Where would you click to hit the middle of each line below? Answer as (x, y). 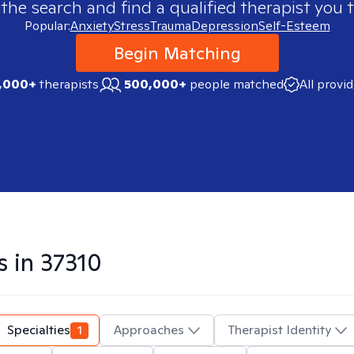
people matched (236, 84)
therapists (67, 84)
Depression (224, 26)
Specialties (39, 330)
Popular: (47, 26)
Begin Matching (177, 53)
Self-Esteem (294, 26)
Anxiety (92, 26)
